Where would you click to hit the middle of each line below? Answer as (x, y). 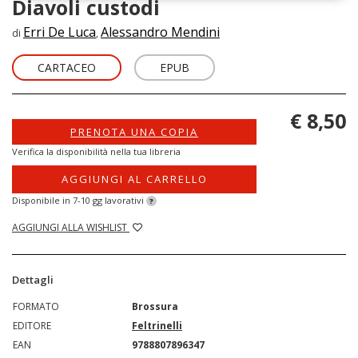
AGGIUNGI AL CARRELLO (134, 179)
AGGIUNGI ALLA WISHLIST (71, 227)
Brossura (155, 306)
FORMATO (36, 306)
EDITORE (32, 325)
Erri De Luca (60, 32)
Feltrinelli (157, 325)
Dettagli (33, 279)
